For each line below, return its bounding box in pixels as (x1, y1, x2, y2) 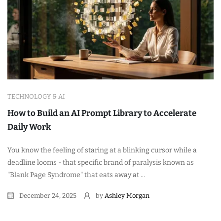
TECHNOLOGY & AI (7, 92, 65, 100)
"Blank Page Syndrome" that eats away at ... (7, 170, 145, 179)
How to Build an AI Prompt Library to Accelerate (7, 108, 196, 118)
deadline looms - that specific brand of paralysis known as (7, 158, 194, 167)
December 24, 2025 (18, 191, 76, 199)
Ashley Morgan (105, 191, 149, 199)
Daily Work (7, 121, 51, 132)
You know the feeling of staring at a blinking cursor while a (7, 146, 197, 154)
